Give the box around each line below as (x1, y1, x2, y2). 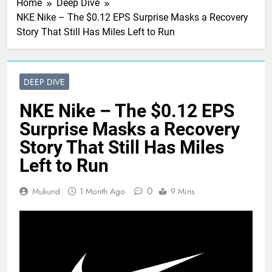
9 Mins (171, 185, 195, 198)
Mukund (32, 185, 60, 198)
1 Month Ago (80, 185, 125, 198)
